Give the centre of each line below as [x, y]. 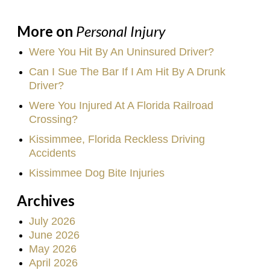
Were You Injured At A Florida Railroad [121, 106]
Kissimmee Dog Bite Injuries [97, 173]
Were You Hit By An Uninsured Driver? [121, 52]
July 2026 [52, 221]
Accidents [52, 153]
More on [46, 31]
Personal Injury [121, 31]
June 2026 [54, 235]
